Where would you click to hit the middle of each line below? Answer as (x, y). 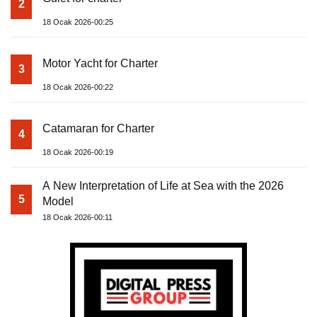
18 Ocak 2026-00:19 (78, 152)
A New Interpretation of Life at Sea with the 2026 (163, 185)
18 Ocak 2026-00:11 (77, 217)
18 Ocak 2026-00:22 (78, 87)
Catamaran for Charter (98, 128)
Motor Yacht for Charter (100, 63)
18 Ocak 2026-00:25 (78, 22)
